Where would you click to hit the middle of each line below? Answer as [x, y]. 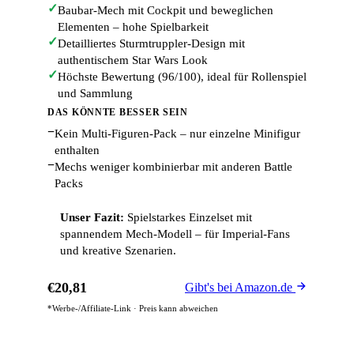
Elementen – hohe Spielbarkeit [133, 27]
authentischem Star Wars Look [133, 60]
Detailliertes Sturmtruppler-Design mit [151, 43]
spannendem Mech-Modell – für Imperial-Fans [175, 234]
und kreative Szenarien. [118, 250]
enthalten [77, 150]
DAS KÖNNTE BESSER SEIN [118, 112]
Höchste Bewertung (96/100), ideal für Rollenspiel [182, 77]
